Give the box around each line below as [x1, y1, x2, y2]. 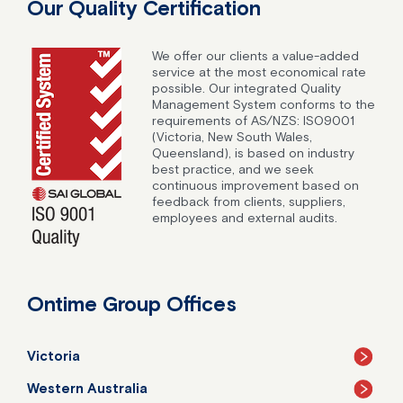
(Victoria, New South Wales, [152, 130, 313, 144]
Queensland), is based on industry [152, 146, 355, 160]
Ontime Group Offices [27, 292, 237, 316]
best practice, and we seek [152, 162, 315, 176]
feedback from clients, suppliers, [152, 194, 346, 209]
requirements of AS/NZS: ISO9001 [152, 113, 355, 128]
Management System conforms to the [152, 97, 376, 112]
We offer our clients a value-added [152, 49, 360, 63]
